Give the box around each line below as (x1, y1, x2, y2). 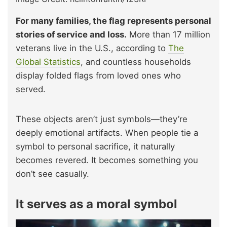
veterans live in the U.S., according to (16, 43, 168, 53)
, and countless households (81, 56, 191, 67)
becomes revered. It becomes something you (16, 155, 198, 165)
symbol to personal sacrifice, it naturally (16, 141, 175, 152)
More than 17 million (127, 29, 210, 40)
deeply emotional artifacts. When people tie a (16, 127, 198, 138)
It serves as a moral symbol (16, 196, 177, 211)
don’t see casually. (16, 168, 89, 179)
